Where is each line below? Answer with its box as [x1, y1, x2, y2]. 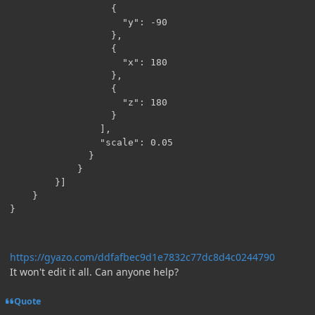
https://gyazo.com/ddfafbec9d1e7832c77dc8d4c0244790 [10, 250, 275, 264]
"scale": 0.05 [10, 136, 173, 148]
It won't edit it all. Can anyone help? [10, 264, 179, 278]
